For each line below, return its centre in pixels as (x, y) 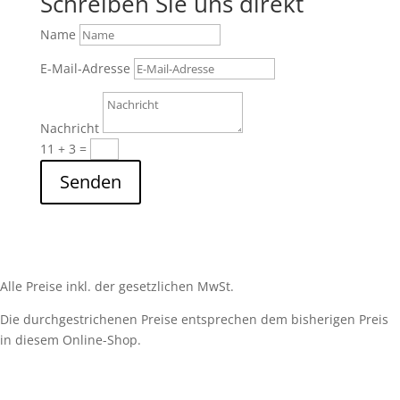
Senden (90, 182)
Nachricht (69, 129)
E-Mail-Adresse (85, 69)
